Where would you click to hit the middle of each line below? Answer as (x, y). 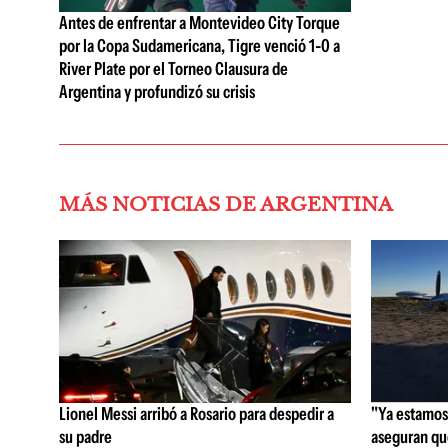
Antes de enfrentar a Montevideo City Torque (199, 22)
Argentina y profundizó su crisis (157, 91)
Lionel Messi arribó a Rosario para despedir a (196, 413)
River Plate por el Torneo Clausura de (173, 68)
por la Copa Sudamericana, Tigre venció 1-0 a (199, 45)
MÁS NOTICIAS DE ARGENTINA (226, 204)
